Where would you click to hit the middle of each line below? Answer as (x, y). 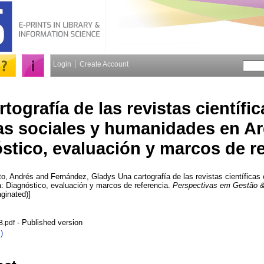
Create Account (104, 64)
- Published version (49, 222)
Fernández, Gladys (83, 176)
